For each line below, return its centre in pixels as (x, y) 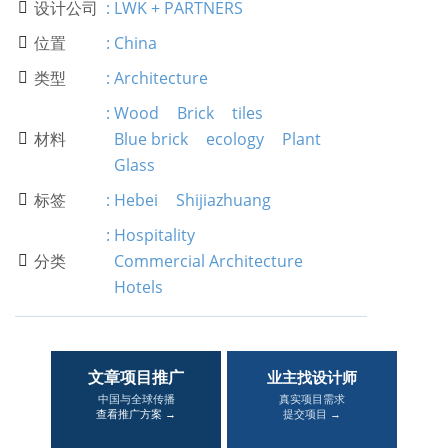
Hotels (138, 287)
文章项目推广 (136, 377)
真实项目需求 (312, 398)
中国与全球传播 (136, 398)
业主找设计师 (312, 377)
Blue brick (151, 139)
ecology (235, 139)
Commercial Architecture (208, 261)
